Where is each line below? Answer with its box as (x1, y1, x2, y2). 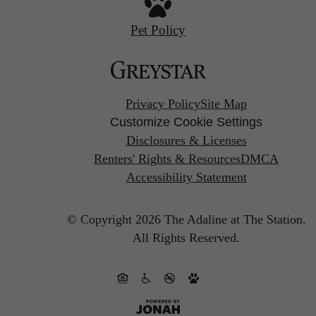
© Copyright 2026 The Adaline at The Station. (66, 212, 306, 226)
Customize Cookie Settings (110, 115, 262, 130)
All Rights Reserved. (133, 230, 240, 245)
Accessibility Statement (126, 170, 247, 185)
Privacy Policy (126, 97, 200, 111)
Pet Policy (130, 22, 186, 37)
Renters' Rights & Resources (94, 152, 241, 166)
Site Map (200, 97, 247, 111)
